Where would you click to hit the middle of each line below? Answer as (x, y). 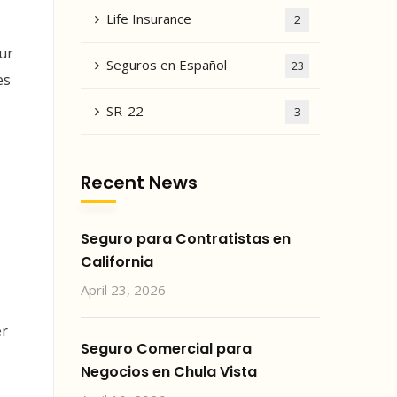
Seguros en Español (167, 65)
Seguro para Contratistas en (186, 239)
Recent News (139, 183)
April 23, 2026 (123, 290)
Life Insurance (149, 19)
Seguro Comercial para (166, 349)
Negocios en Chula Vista (169, 372)
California (117, 262)
